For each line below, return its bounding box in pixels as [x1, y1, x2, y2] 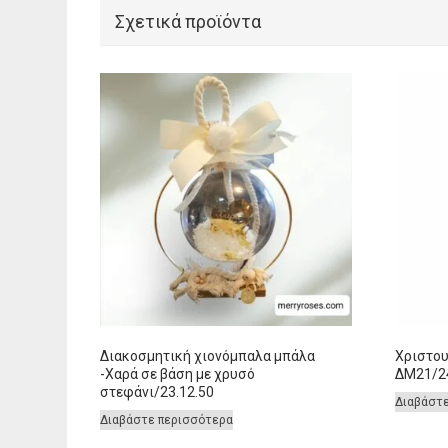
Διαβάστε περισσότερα [99, 412, 233, 427]
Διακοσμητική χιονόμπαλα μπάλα [99, 347, 315, 364]
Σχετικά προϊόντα [114, 11, 261, 33]
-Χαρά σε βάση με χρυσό [99, 365, 255, 382]
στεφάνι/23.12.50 [99, 383, 214, 400]
